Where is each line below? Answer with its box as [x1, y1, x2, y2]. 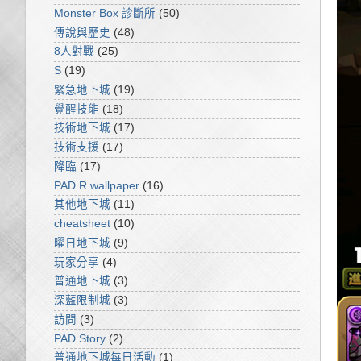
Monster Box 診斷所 [54, 6, 156, 19]
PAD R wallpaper [54, 179, 139, 192]
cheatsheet [54, 218, 110, 230]
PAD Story [54, 332, 106, 345]
